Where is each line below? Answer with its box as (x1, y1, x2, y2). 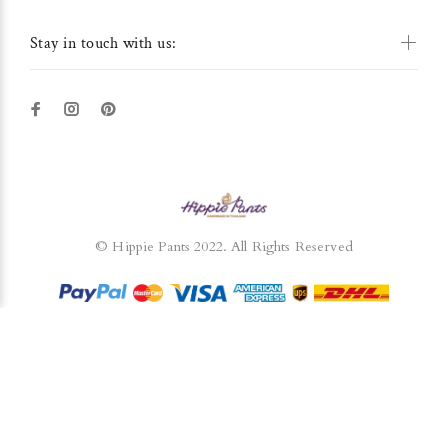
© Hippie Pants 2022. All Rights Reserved (95, 236, 353, 256)
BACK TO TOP (186, 397, 262, 413)
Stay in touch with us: (30, 32, 177, 54)
